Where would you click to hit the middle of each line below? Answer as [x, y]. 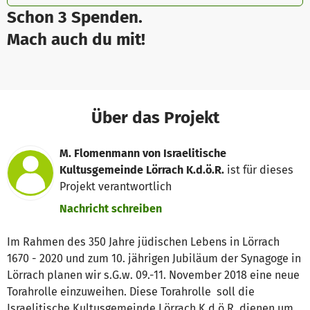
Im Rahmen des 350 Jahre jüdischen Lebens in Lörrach [143, 242]
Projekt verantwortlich [116, 187]
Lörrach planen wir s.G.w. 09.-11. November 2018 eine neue [153, 275]
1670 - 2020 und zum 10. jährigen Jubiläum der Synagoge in [154, 259]
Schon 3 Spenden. [75, 17]
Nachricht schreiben [111, 209]
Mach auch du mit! [76, 39]
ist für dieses [259, 170]
